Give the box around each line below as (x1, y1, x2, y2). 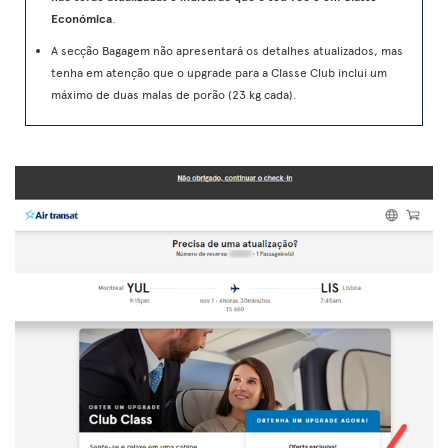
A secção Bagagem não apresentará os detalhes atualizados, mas (51, 41, 403, 58)
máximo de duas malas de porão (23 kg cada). (51, 85, 297, 102)
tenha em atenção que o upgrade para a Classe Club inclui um (51, 63, 387, 80)
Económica (51, 9, 112, 26)
